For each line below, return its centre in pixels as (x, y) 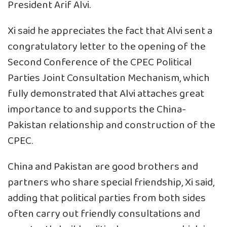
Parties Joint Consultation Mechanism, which (109, 78)
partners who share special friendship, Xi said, (111, 182)
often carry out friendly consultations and (104, 214)
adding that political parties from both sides (107, 198)
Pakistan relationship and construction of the (111, 125)
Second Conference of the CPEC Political (100, 62)
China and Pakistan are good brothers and (103, 167)
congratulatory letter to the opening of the (107, 47)
